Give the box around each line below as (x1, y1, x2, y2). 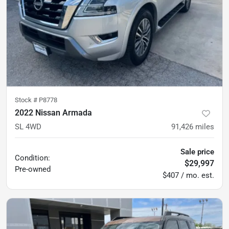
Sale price (180, 147, 214, 156)
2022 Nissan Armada (15, 108, 92, 118)
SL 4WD (15, 122, 41, 131)
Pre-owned (15, 165, 51, 174)
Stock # (15, 96, 39, 104)
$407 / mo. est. (163, 171, 214, 180)
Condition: (15, 153, 50, 163)
